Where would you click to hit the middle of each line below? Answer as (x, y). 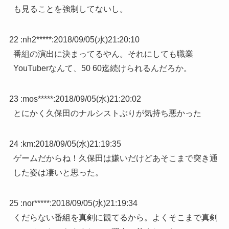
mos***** (38, 99)
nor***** (36, 203)
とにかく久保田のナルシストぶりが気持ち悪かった (107, 113)
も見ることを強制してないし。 (70, 9)
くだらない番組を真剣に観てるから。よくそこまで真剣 (115, 217)
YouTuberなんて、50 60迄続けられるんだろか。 (102, 68)
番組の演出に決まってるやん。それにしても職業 (103, 54)
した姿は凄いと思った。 (58, 172)
